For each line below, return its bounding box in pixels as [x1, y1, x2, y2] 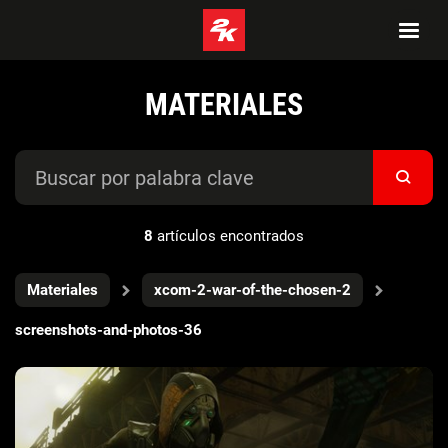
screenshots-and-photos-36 [15, 321, 202, 339]
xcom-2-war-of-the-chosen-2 [154, 281, 351, 299]
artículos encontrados [153, 227, 304, 245]
